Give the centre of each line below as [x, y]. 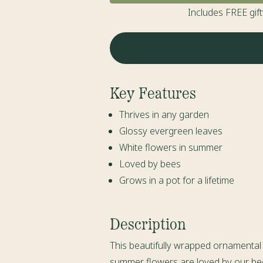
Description [148, 223]
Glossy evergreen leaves [171, 131]
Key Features [153, 92]
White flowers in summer [171, 148]
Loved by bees [150, 164]
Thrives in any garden [164, 115]
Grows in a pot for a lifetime [177, 181]
